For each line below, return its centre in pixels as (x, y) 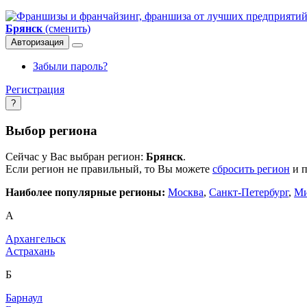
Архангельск (36, 239)
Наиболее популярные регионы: (85, 193)
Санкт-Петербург (249, 193)
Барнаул (24, 298)
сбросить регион (251, 169)
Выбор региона (51, 130)
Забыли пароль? (70, 66)
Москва (186, 193)
